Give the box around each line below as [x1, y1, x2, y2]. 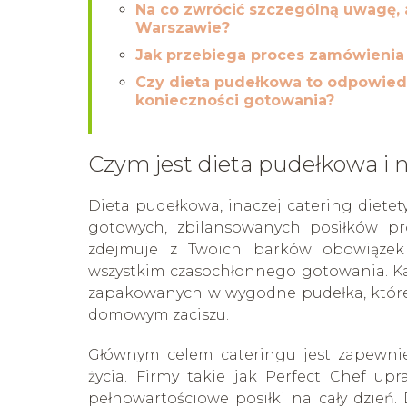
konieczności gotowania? [135, 92, 334, 110]
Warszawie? [135, 19, 230, 37]
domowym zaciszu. [88, 306, 229, 324]
